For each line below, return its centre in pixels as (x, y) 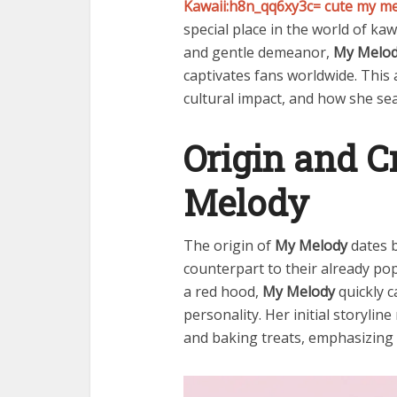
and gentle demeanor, (258, 52)
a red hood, (223, 292)
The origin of (229, 245)
